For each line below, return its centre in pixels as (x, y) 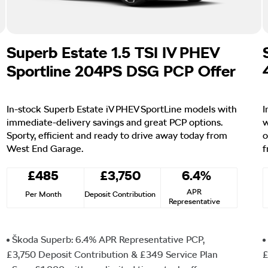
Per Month (43, 194)
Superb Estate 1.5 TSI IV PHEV (112, 52)
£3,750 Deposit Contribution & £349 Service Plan (112, 254)
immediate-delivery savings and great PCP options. (115, 122)
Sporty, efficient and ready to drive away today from (117, 135)
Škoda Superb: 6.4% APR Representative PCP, (108, 239)
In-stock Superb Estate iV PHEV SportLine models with (122, 109)
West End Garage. (45, 148)
